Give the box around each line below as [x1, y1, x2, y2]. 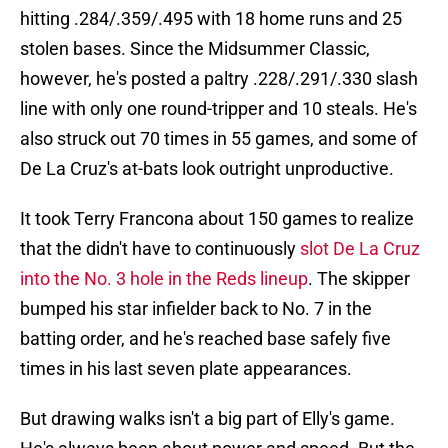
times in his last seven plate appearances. [20, 358, 352, 380]
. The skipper [308, 268, 410, 290]
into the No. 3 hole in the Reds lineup [20, 268, 308, 290]
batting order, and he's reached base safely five [20, 328, 391, 350]
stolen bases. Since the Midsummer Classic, [20, 38, 370, 60]
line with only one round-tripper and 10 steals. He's [20, 98, 417, 120]
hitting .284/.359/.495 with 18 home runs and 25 [20, 8, 402, 30]
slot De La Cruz [300, 238, 420, 260]
